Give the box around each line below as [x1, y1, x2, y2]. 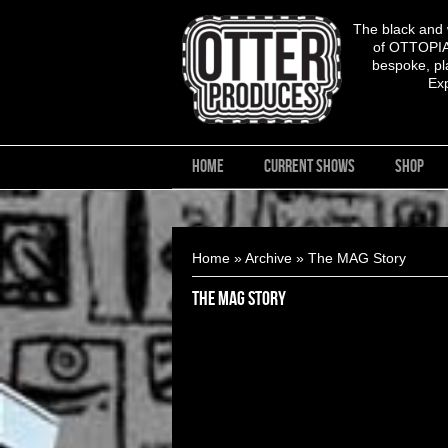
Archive [245, 249, 292, 266]
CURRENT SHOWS [264, 155, 355, 177]
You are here [172, 226, 277, 256]
